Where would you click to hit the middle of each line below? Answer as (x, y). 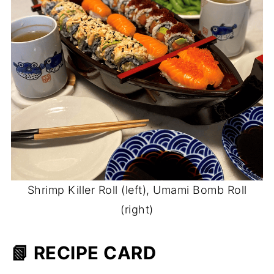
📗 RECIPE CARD (83, 253)
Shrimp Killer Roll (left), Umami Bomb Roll (137, 190)
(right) (137, 210)
